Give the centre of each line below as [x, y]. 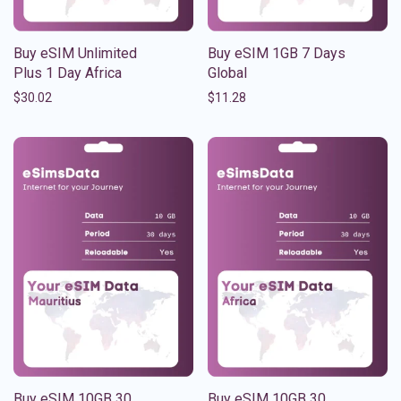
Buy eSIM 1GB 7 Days [277, 53]
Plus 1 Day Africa [68, 73]
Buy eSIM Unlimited [75, 53]
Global [227, 73]
